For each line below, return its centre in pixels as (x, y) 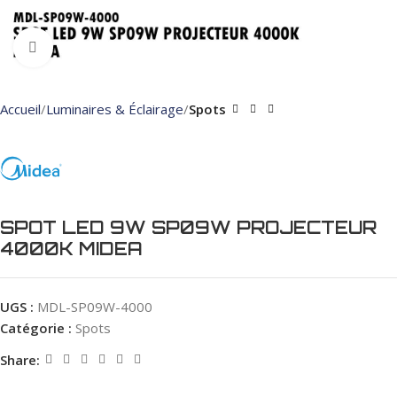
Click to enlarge (101, 47)
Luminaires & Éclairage (115, 109)
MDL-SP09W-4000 (95, 307)
